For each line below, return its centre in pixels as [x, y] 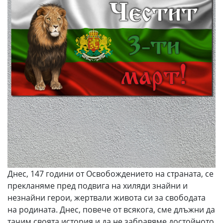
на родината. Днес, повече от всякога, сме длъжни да [111, 209]
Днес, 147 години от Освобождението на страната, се [111, 173]
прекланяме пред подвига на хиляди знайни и [98, 185]
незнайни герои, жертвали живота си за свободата [107, 197]
